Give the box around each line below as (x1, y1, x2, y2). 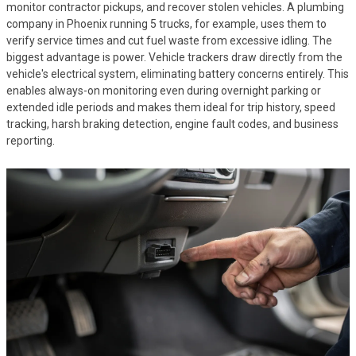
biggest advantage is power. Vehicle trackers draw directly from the (6, 50, 342, 64)
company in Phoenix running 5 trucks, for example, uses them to (6, 17, 327, 30)
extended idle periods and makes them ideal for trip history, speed (6, 100, 335, 114)
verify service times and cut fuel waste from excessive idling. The (6, 33, 332, 47)
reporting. (6, 133, 55, 147)
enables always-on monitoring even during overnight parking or (6, 83, 321, 97)
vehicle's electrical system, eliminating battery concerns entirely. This (6, 67, 349, 80)
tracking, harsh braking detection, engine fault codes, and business (6, 117, 339, 130)
